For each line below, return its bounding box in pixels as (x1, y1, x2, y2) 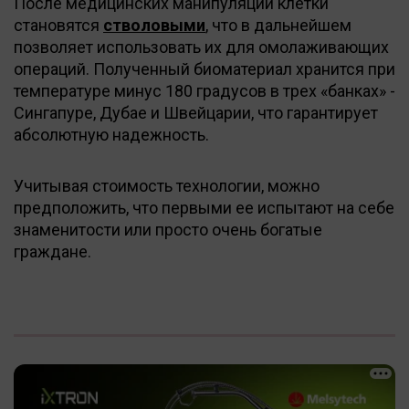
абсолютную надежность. (14, 124, 209, 144)
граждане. (14, 241, 91, 261)
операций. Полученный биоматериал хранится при (14, 58, 395, 79)
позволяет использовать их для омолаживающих (14, 37, 389, 57)
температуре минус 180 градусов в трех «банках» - (14, 80, 395, 100)
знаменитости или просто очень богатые (14, 219, 322, 239)
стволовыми (103, 15, 205, 35)
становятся (14, 15, 103, 35)
